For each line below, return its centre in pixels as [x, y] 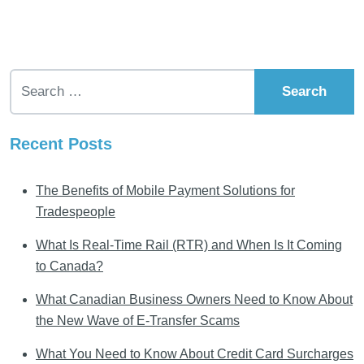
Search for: [40, 79]
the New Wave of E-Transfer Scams [138, 321]
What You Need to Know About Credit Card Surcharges [195, 354]
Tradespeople [76, 212]
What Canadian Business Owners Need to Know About [194, 300]
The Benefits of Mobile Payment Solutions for [165, 191]
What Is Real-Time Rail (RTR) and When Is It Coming [189, 245]
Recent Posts [61, 144]
